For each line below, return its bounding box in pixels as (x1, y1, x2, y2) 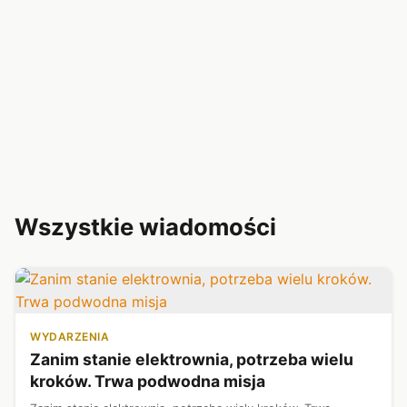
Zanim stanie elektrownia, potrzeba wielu (30, 349, 353, 369)
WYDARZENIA (30, 329, 109, 343)
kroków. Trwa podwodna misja (30, 371, 265, 391)
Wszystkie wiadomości (15, 212, 276, 241)
